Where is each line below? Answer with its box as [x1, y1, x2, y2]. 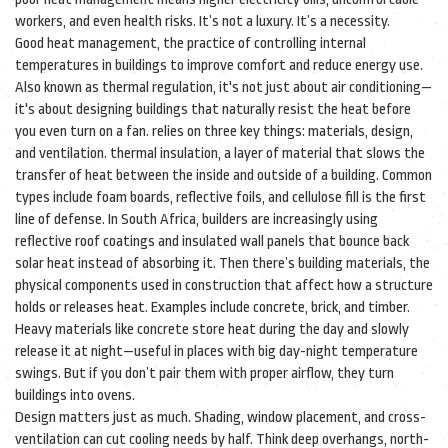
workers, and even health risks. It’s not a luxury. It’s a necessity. [15, 13, 390, 30]
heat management [47, 35, 157, 52]
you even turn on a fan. [15, 123, 149, 140]
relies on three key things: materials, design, [149, 123, 413, 140]
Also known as [15, 79, 102, 96]
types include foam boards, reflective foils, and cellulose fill [15, 189, 359, 206]
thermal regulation [102, 79, 213, 96]
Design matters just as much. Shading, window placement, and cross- [15, 409, 426, 426]
